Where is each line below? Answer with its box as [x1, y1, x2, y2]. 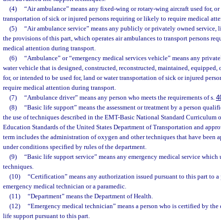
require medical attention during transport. [3, 84, 116, 91]
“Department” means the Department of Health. [27, 192, 153, 200]
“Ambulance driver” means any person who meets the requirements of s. [24, 94, 216, 101]
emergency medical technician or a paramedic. [3, 183, 126, 190]
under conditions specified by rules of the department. [3, 143, 147, 150]
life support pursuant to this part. [3, 212, 90, 220]
